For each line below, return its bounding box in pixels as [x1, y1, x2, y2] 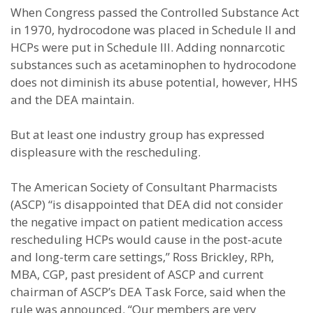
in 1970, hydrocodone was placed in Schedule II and [10, 22, 296, 38]
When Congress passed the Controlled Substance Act [10, 4, 299, 20]
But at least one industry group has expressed [10, 126, 265, 143]
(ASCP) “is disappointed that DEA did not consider [10, 196, 283, 212]
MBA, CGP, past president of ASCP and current [10, 266, 263, 282]
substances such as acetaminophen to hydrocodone [10, 57, 296, 73]
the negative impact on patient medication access [10, 214, 283, 230]
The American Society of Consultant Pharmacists [10, 179, 277, 195]
